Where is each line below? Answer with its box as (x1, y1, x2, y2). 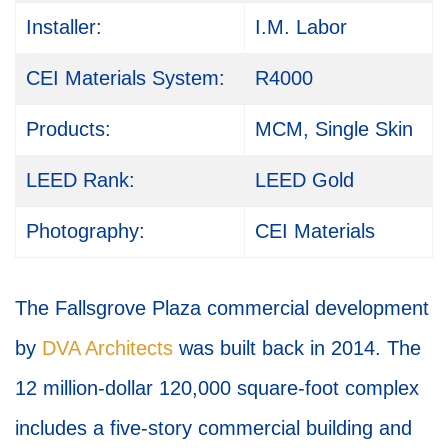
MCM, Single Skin (255, 118, 413, 140)
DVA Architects (42, 337, 173, 359)
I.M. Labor (255, 16, 347, 38)
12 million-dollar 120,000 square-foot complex (15, 377, 419, 399)
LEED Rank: (26, 169, 135, 191)
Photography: (26, 220, 145, 242)
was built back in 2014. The (173, 337, 421, 359)
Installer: (26, 16, 102, 38)
